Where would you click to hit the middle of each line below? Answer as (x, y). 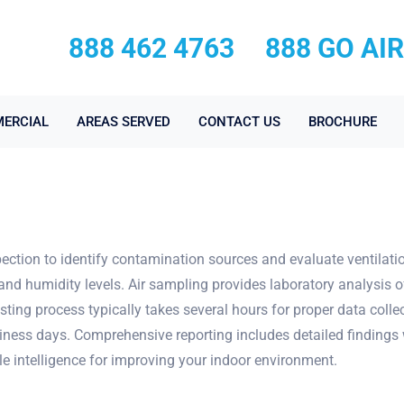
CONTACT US (239, 122)
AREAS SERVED (124, 122)
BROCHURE (343, 122)
